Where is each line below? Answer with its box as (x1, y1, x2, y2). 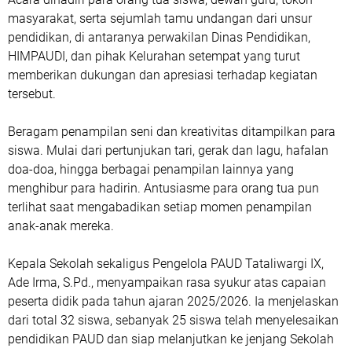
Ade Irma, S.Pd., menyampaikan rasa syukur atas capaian (8, 274, 326, 290)
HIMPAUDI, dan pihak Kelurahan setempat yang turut (8, 48, 300, 64)
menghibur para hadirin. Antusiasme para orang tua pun (8, 180, 319, 196)
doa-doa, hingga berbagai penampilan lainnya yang (8, 161, 294, 177)
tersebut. (8, 86, 56, 101)
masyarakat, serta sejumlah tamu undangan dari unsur (8, 10, 312, 26)
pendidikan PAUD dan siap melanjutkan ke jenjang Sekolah (8, 331, 334, 346)
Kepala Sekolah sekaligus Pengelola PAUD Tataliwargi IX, (8, 255, 324, 271)
